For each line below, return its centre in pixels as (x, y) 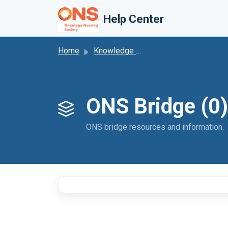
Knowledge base (115, 51)
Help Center (133, 19)
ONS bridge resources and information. (155, 127)
